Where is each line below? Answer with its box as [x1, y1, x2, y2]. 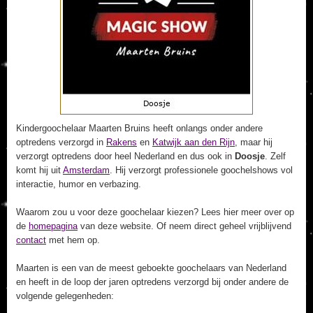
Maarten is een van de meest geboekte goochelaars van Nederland [16, 263, 286, 273]
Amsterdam [63, 165, 110, 175]
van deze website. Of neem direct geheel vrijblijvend [78, 221, 291, 231]
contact [16, 235, 46, 245]
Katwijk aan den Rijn [152, 137, 235, 147]
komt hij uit [16, 165, 63, 175]
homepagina [29, 221, 78, 231]
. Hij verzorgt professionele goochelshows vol [110, 165, 293, 175]
